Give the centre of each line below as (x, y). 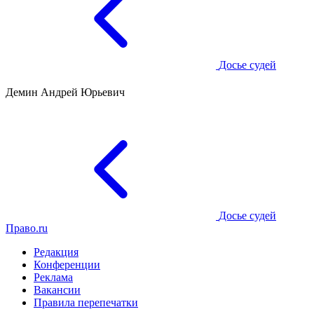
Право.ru (27, 228)
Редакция (56, 252)
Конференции (67, 264)
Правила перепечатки (86, 302)
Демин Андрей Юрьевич (65, 93)
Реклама (53, 277)
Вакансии (57, 289)
